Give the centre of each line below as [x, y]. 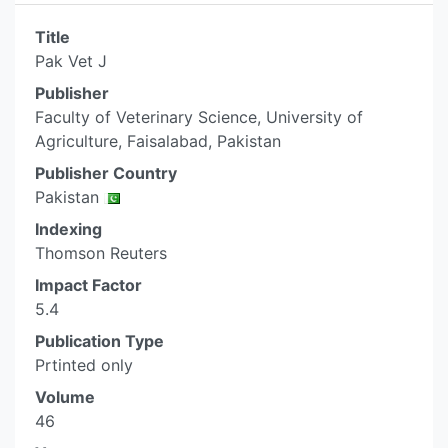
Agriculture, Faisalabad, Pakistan [158, 141]
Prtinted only [84, 365]
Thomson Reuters [101, 253]
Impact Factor [88, 285]
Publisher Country [106, 173]
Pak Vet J [71, 61]
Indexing [68, 229]
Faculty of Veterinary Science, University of [199, 117]
